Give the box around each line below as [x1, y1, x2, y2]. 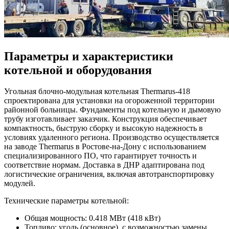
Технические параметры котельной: [4, 196, 129, 205]
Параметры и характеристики [4, 49, 173, 63]
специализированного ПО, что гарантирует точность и [4, 151, 197, 161]
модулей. [4, 179, 35, 188]
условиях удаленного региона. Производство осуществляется [4, 133, 219, 142]
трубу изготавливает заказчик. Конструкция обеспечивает [4, 114, 207, 124]
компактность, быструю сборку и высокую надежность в [4, 124, 203, 133]
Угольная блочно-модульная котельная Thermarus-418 [4, 87, 190, 96]
